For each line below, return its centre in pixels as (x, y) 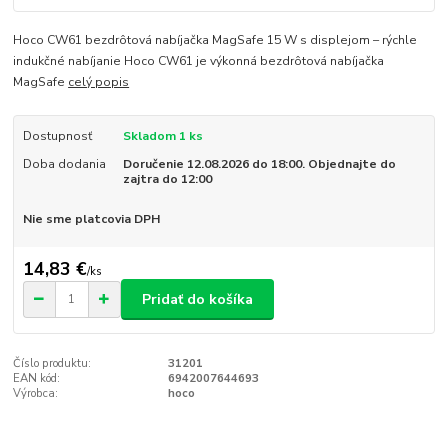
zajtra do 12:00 (167, 178)
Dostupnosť (57, 135)
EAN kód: (37, 379)
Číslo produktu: (52, 364)
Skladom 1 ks (162, 135)
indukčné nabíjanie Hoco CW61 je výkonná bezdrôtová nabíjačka (199, 60)
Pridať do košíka (197, 299)
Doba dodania (64, 163)
